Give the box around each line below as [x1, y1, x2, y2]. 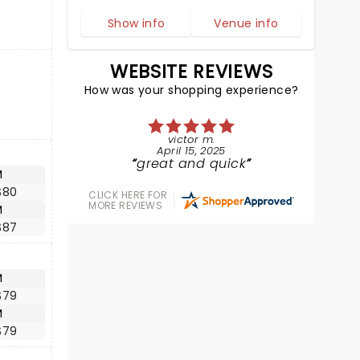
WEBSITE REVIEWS [110, 59, 273, 84]
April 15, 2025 [157, 143, 226, 158]
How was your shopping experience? [84, 82, 299, 98]
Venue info [214, 15, 279, 31]
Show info [107, 15, 166, 31]
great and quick [137, 154, 247, 173]
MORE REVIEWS [88, 198, 163, 212]
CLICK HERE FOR [88, 188, 168, 202]
